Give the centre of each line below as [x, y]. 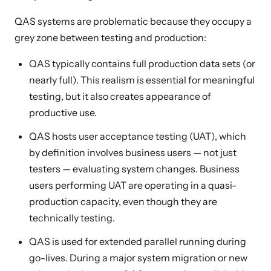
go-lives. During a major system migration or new [138, 258]
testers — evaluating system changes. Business [134, 169]
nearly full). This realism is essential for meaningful [142, 80]
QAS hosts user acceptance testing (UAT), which [138, 136]
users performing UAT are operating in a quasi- [133, 185]
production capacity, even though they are [123, 201]
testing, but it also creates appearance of [120, 96]
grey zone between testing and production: [110, 38]
